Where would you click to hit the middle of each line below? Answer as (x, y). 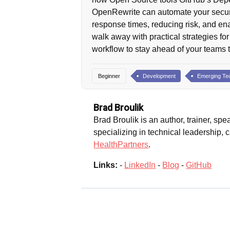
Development (159, 76)
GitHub (199, 165)
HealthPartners (121, 145)
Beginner (109, 76)
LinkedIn (140, 165)
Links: (106, 165)
